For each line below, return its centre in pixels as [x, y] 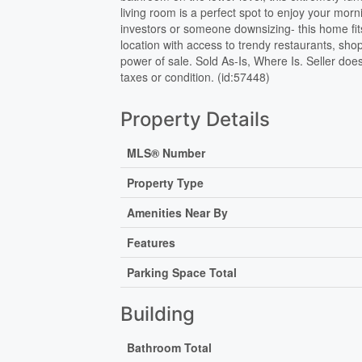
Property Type [166, 182]
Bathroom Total [170, 347]
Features [152, 242]
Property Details [196, 119]
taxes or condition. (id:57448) [196, 76]
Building [158, 314]
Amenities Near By [178, 212]
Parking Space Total [182, 272]
